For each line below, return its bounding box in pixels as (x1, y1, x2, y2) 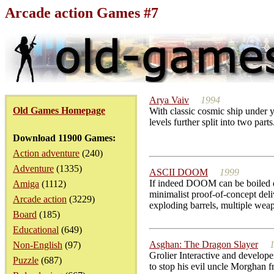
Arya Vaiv (149, 95, 189, 105)
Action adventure (13, 148, 80, 158)
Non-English (13, 240, 62, 250)
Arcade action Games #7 (5, 5, 158, 21)
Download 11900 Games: (13, 133, 116, 143)
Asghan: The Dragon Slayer (149, 239, 258, 250)
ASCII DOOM (149, 167, 208, 177)
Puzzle (13, 255, 39, 265)
